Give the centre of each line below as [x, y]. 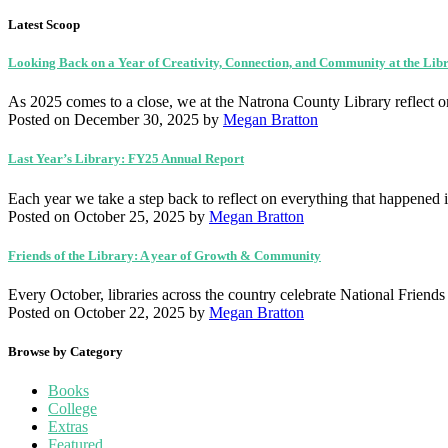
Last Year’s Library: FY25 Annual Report [126, 159]
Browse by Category [65, 352]
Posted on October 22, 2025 [96, 312]
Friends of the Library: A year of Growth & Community [164, 255]
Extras [68, 427]
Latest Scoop [44, 24]
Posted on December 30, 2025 [103, 120]
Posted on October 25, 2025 [96, 216]
